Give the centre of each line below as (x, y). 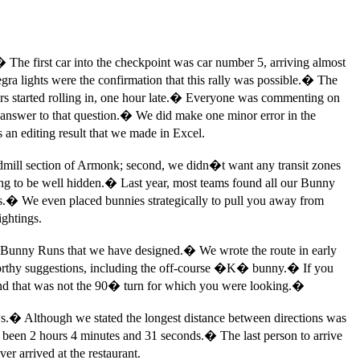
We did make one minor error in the (226, 116)
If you (318, 268)
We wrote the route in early (268, 251)
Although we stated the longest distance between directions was (185, 318)
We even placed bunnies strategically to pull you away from (173, 201)
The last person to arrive (281, 336)
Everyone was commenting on (263, 98)
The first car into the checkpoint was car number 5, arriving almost (178, 63)
